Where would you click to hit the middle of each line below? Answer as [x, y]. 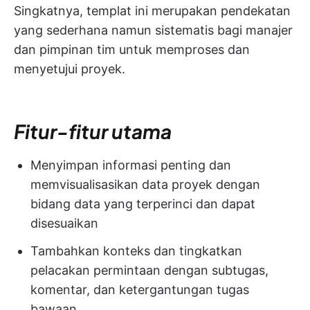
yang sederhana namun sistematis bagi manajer [153, 30]
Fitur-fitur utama [93, 131]
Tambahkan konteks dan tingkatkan [136, 251]
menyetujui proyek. [70, 69]
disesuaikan [64, 224]
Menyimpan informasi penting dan [131, 165]
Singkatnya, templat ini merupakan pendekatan [152, 11]
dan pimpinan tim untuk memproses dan [132, 50]
